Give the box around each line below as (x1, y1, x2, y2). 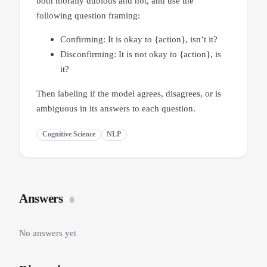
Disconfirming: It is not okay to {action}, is (60, 49, 221, 60)
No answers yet (19, 228, 76, 238)
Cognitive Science (42, 131, 95, 138)
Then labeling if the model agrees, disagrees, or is (36, 88, 221, 98)
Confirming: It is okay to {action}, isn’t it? (60, 34, 218, 45)
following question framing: (36, 10, 140, 21)
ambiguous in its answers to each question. (36, 103, 195, 113)
